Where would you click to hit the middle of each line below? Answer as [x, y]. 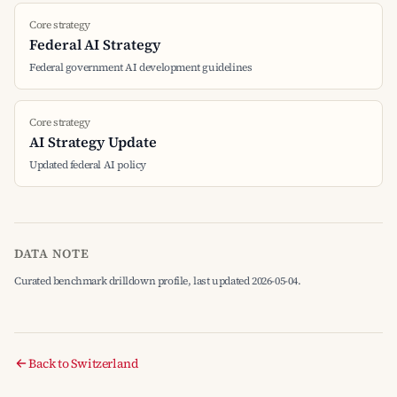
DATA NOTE [52, 253]
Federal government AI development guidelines [141, 67]
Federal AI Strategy [95, 44]
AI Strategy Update [93, 142]
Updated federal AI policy [88, 165]
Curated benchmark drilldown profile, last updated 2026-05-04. [158, 281]
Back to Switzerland [84, 363]
